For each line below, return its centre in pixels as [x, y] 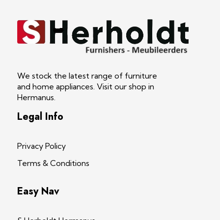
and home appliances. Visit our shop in [86, 86]
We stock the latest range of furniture [87, 75]
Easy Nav [38, 191]
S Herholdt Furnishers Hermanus [30, 60]
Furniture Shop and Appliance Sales [25, 59]
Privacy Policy [41, 146]
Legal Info [40, 116]
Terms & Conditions [53, 163]
